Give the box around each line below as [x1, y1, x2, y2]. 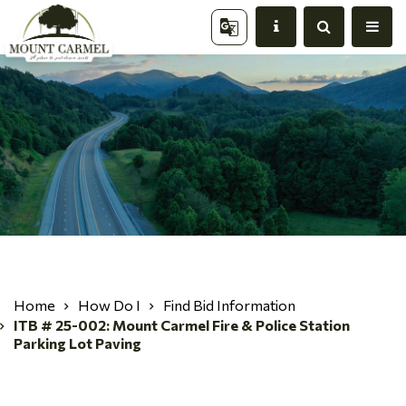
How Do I [78, 296, 140, 314]
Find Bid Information [163, 296, 295, 314]
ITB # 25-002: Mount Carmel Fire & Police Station [14, 316, 350, 333]
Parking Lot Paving [14, 334, 141, 352]
